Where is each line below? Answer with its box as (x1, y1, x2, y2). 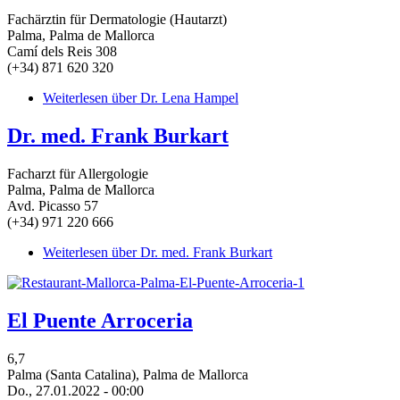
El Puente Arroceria (7, 308, 193, 332)
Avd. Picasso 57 (7, 197, 98, 213)
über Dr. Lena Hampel (108, 90, 238, 106)
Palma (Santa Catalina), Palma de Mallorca (7, 366, 248, 382)
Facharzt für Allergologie (7, 165, 148, 181)
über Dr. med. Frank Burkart (108, 244, 272, 260)
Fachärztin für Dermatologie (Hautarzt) (7, 12, 227, 28)
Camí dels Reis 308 (7, 44, 117, 60)
